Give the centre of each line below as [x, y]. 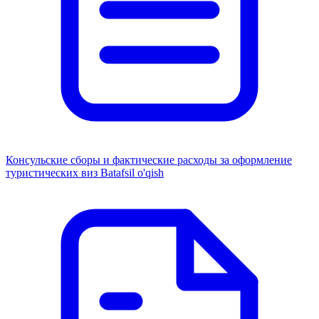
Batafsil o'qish [132, 172]
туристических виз [53, 172]
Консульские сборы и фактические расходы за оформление [149, 159]
